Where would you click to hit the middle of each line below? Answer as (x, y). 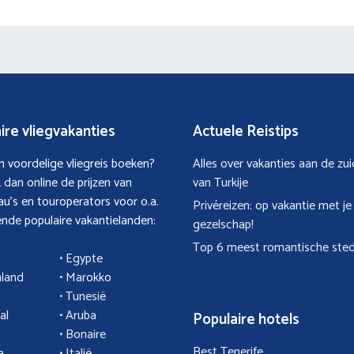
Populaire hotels (246, 319)
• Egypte (81, 258)
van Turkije (220, 183)
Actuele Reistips (246, 131)
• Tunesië (82, 296)
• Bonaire (82, 334)
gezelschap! (223, 224)
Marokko (88, 277)
